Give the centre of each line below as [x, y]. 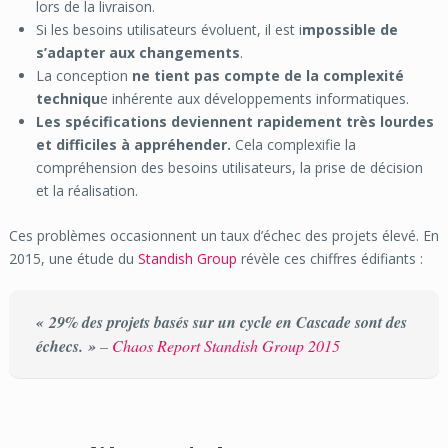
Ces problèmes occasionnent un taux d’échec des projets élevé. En [223, 236]
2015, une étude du [73, 259]
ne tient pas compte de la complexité [267, 76]
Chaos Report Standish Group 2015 [225, 346]
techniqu [67, 99]
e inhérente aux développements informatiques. [254, 99]
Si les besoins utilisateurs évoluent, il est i [168, 30]
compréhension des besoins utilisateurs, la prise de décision [229, 168]
